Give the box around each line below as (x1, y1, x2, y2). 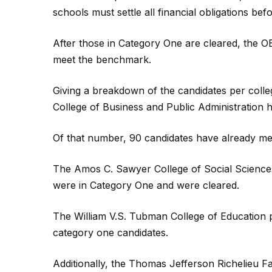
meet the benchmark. (53, 53, 151, 66)
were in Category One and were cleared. (53, 179, 239, 191)
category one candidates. (53, 226, 168, 239)
